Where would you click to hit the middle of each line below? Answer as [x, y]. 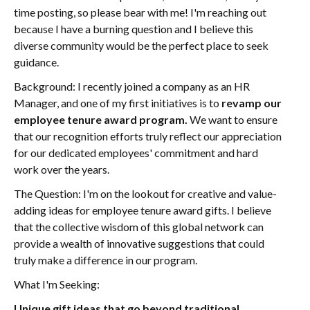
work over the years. [62, 169]
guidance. [36, 62]
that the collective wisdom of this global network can [139, 227]
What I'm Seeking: [57, 284]
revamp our [252, 103]
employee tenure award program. [102, 119]
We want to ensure [234, 119]
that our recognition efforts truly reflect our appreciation [148, 136]
